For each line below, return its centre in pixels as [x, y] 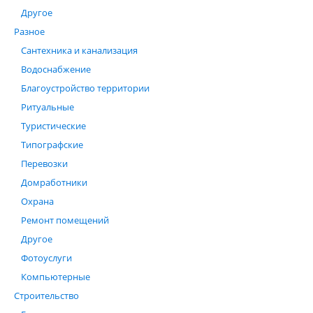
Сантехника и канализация [79, 50]
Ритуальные [48, 107]
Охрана [37, 201]
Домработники [54, 182]
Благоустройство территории [85, 88]
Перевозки [44, 163]
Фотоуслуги [46, 258]
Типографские [52, 145]
